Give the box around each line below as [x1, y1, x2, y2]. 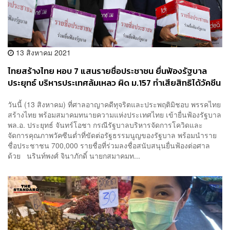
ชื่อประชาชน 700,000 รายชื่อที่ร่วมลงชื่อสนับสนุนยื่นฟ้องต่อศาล [8, 140, 210, 150]
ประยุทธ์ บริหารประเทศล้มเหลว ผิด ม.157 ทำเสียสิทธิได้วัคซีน [8, 76, 221, 90]
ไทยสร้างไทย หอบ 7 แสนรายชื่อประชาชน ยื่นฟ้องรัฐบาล [8, 65, 207, 78]
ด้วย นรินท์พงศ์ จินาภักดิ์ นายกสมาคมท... [8, 150, 140, 161]
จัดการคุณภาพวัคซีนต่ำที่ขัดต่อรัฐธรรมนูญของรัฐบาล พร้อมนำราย [8, 129, 217, 140]
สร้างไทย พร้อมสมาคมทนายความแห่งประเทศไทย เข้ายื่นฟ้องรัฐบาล [8, 109, 221, 120]
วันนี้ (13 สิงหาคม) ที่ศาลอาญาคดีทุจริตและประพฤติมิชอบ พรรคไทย [8, 99, 221, 109]
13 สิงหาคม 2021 [14, 47, 71, 58]
